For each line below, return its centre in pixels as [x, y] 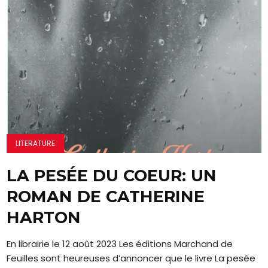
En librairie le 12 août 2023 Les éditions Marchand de [120, 243]
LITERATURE [36, 143]
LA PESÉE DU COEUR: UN [112, 175]
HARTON [44, 217]
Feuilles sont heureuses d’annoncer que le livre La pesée [131, 258]
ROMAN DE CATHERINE [106, 196]
